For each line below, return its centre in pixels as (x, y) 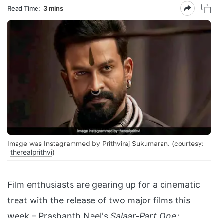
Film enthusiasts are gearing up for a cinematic (104, 185)
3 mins (53, 8)
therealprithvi (31, 152)
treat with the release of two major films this (99, 200)
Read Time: (24, 8)
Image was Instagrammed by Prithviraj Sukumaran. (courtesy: (106, 144)
